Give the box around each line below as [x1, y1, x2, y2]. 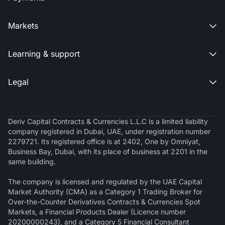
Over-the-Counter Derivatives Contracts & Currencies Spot [8, 197, 200, 206]
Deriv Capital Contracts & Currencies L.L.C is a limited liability [8, 117, 208, 126]
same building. [8, 157, 56, 166]
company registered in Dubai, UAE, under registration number [8, 127, 210, 136]
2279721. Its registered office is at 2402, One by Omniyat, [8, 137, 200, 146]
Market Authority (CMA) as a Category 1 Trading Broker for [8, 187, 202, 196]
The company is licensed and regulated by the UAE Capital [8, 177, 202, 186]
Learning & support [8, 48, 80, 59]
